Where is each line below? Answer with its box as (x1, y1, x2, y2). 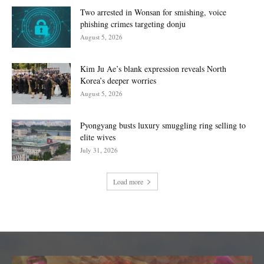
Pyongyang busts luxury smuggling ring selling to (80, 119, 246, 131)
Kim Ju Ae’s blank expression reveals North (80, 62, 226, 74)
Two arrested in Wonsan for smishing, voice (80, 6, 226, 18)
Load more (113, 176, 143, 186)
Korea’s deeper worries (80, 74, 156, 86)
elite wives (80, 131, 115, 143)
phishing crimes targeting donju (80, 18, 186, 29)
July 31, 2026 (80, 145, 118, 154)
